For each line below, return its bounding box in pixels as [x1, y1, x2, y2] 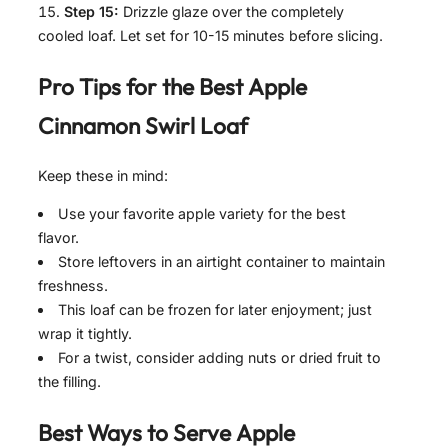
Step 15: [64, 3, 119, 21]
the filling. [38, 373, 101, 391]
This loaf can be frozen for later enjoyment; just [58, 301, 373, 319]
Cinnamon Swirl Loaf [38, 111, 248, 141]
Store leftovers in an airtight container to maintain [58, 253, 386, 271]
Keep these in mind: [38, 167, 168, 185]
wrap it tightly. [38, 325, 132, 343]
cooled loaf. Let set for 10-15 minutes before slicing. [38, 27, 383, 45]
